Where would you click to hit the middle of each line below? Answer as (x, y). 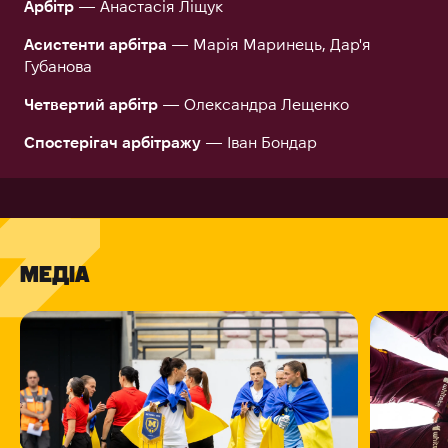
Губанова (58, 66)
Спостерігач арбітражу (112, 142)
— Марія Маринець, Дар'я (269, 44)
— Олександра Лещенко (253, 104)
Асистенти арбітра (95, 44)
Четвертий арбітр (91, 104)
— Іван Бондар (259, 142)
